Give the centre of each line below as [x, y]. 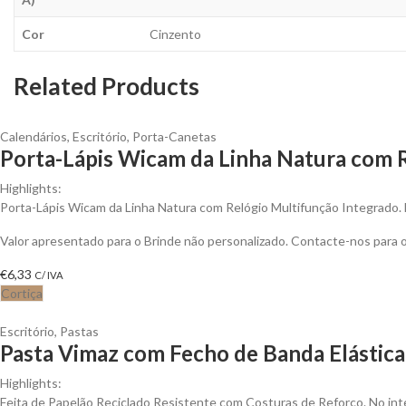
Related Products [106, 86]
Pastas [79, 331]
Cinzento [175, 34]
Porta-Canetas [174, 136]
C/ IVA [49, 275]
